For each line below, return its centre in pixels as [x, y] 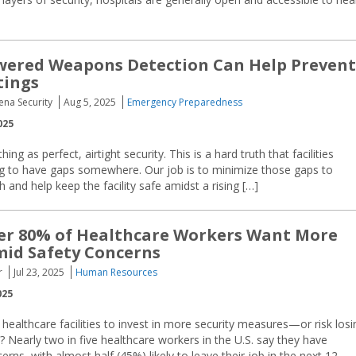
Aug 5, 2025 [90, 102]
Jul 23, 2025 [39, 272]
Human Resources [116, 272]
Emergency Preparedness [185, 102]
